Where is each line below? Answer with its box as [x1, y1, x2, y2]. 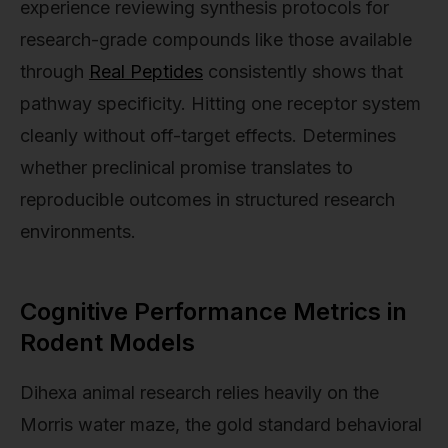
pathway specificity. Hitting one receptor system [20, 92, 421, 114]
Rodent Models [20, 327, 195, 357]
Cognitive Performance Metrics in [20, 296, 407, 326]
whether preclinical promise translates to [20, 156, 353, 178]
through [20, 60, 89, 82]
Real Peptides [89, 60, 203, 82]
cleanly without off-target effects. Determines [20, 124, 396, 146]
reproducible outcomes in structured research [20, 188, 395, 210]
